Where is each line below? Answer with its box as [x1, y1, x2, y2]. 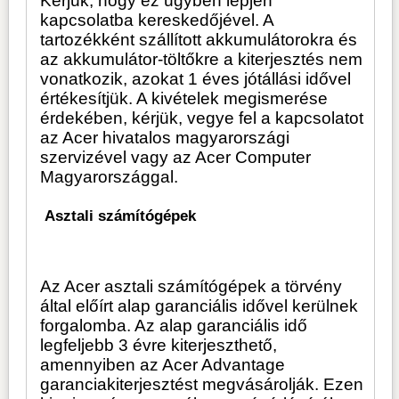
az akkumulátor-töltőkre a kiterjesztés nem [40, 50, 363, 69]
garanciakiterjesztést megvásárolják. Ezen [40, 375, 364, 395]
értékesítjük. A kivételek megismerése [40, 89, 329, 109]
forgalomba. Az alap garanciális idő [40, 316, 308, 336]
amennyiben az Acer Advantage [40, 355, 286, 375]
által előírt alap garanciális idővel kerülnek [40, 297, 359, 316]
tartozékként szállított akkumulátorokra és [40, 30, 358, 50]
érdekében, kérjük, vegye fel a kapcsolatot [40, 109, 364, 128]
